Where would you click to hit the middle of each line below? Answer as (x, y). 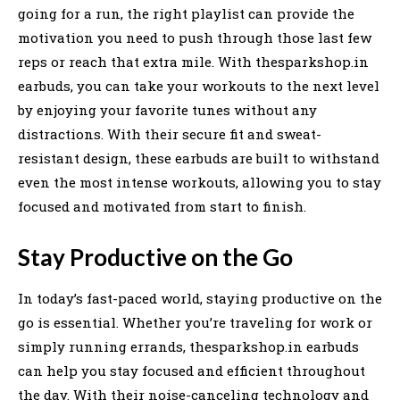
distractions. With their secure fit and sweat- (170, 133)
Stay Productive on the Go (155, 257)
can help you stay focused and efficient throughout (192, 370)
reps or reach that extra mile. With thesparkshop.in (193, 61)
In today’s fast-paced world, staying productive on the (200, 298)
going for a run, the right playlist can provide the (186, 13)
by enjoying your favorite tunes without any (167, 109)
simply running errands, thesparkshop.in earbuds (188, 346)
